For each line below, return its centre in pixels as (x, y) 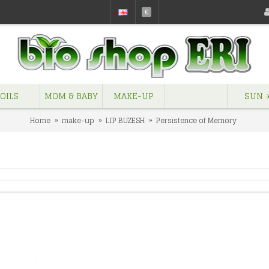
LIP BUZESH (125, 120)
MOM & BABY (71, 96)
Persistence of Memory (196, 120)
